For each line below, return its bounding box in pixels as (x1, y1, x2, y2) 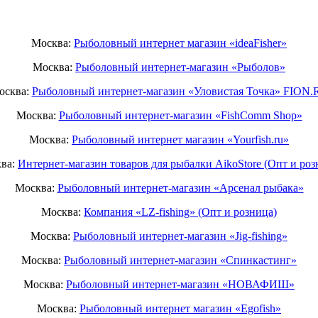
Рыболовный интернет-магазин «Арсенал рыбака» (57, 182, 304, 194)
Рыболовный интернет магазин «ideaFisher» (74, 37, 287, 50)
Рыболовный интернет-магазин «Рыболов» (75, 61, 285, 74)
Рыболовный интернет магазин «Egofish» (79, 302, 281, 315)
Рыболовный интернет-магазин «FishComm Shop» (58, 109, 302, 122)
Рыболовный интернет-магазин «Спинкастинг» (64, 254, 297, 267)
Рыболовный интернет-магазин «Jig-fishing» (73, 230, 287, 243)
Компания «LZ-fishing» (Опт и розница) (84, 206, 277, 219)
